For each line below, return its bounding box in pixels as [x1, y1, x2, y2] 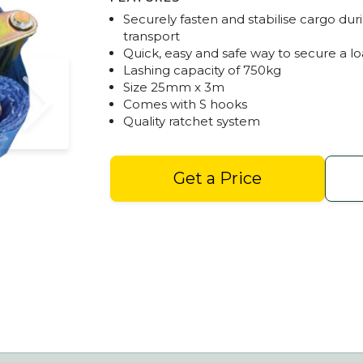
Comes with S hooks [123, 96, 247, 112]
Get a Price [173, 169, 262, 189]
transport [123, 28, 180, 44]
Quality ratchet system [123, 113, 260, 129]
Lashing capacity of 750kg [123, 62, 281, 78]
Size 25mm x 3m [123, 79, 224, 95]
